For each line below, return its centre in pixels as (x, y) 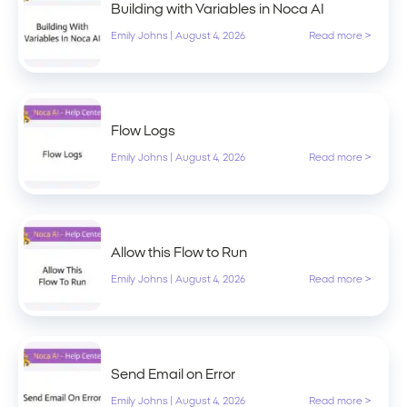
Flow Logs (143, 131)
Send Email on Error (173, 374)
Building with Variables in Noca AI (218, 9)
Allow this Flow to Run (179, 253)
